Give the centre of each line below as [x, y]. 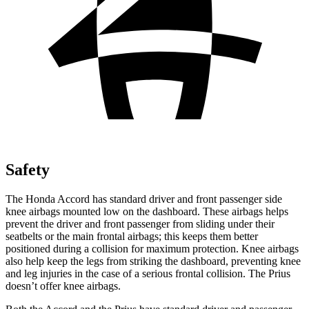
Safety [28, 169]
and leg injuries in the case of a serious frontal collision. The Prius [148, 273]
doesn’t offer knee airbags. [63, 286]
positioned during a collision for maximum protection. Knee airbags [152, 248]
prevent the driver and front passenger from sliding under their [140, 223]
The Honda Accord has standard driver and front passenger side [144, 199]
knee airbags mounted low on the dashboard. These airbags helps [147, 211]
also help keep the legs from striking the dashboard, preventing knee [153, 261]
